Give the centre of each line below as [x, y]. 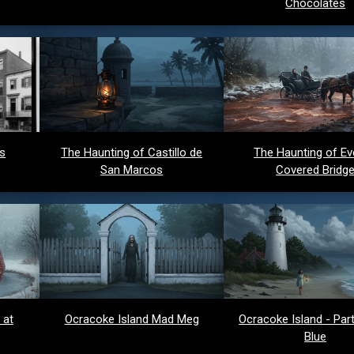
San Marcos [132, 169]
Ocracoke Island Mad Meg [132, 319]
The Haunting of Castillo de [132, 152]
